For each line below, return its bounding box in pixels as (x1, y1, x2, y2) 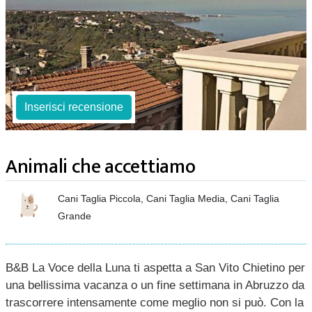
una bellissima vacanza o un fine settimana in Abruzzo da (6, 279, 304, 292)
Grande (58, 210, 91, 221)
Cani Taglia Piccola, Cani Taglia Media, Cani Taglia (58, 193, 279, 204)
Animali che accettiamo (6, 150, 196, 183)
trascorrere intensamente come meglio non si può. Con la (6, 296, 304, 309)
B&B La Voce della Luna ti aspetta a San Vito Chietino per (6, 261, 305, 274)
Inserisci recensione (24, 101, 123, 113)
